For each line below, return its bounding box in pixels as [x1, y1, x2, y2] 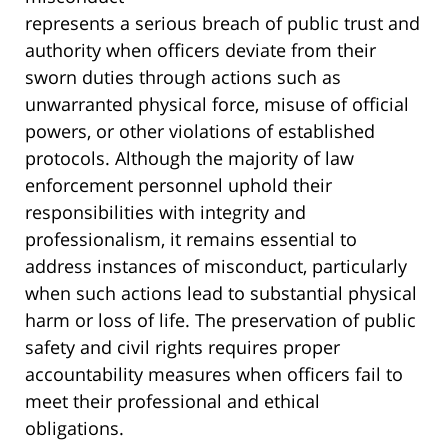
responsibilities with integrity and [25, 200, 306, 225]
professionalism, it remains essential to [25, 227, 357, 252]
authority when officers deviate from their [25, 38, 376, 63]
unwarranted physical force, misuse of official [25, 92, 409, 117]
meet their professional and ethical [25, 389, 320, 414]
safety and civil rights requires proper [25, 335, 340, 360]
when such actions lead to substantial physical [25, 281, 417, 306]
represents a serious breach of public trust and [25, 11, 420, 36]
